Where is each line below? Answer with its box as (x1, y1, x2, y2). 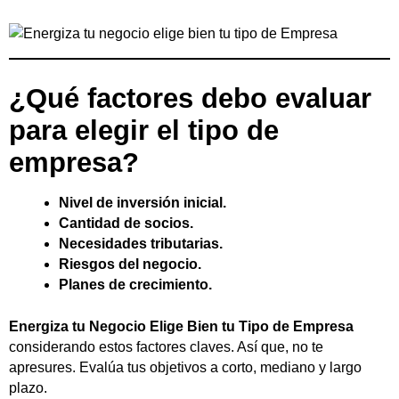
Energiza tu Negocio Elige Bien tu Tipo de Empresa (9, 318, 354, 334)
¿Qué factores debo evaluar (9, 82, 371, 114)
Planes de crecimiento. (59, 276, 212, 292)
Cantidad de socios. (59, 215, 193, 231)
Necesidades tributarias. (59, 235, 223, 251)
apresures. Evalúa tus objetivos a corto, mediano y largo (9, 359, 362, 375)
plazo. (9, 379, 47, 395)
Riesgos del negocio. (59, 256, 201, 272)
